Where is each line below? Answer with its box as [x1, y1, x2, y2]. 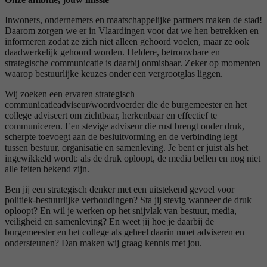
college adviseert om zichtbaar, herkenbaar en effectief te [5, 110, 217, 120]
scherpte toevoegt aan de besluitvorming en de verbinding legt [5, 131, 237, 142]
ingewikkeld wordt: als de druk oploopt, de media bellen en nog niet [5, 153, 260, 163]
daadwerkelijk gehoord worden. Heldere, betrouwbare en [5, 46, 220, 57]
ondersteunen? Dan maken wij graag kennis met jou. [5, 237, 202, 248]
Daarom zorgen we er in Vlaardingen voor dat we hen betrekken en [5, 25, 259, 36]
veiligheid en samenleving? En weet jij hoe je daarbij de [5, 216, 214, 226]
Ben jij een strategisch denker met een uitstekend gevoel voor [5, 184, 234, 194]
